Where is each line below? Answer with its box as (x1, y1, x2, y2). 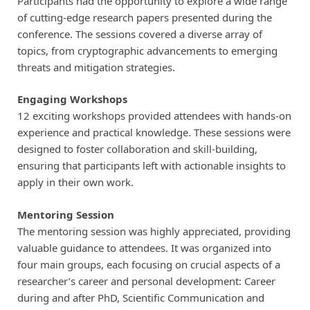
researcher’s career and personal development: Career (17, 273, 275, 288)
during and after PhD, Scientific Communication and (17, 290, 264, 304)
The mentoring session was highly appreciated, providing (17, 224, 291, 238)
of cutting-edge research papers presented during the (17, 10, 272, 24)
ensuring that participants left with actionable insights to (17, 158, 286, 173)
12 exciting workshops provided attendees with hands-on (17, 109, 291, 123)
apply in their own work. (17, 175, 134, 190)
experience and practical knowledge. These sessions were (17, 125, 291, 140)
